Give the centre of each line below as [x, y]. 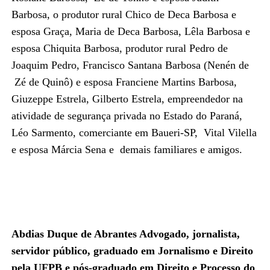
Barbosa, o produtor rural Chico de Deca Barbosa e [124, 14]
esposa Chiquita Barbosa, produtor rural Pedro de [119, 48]
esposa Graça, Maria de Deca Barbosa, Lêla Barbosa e [130, 31]
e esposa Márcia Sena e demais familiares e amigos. [128, 149]
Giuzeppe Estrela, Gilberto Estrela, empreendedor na [127, 99]
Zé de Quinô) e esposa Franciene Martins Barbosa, [124, 82]
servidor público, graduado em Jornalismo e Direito [132, 250]
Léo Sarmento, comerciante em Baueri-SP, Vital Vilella [134, 132]
